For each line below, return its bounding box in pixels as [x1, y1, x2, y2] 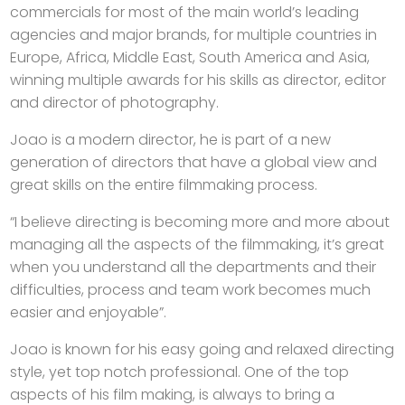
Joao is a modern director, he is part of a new [10, 129, 331, 150]
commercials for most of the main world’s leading [10, 2, 359, 23]
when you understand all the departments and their [10, 257, 376, 278]
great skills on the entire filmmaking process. [10, 174, 317, 195]
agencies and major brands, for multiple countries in [10, 24, 377, 45]
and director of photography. [10, 92, 219, 113]
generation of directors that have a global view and [10, 152, 377, 173]
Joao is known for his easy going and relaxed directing [10, 339, 394, 360]
